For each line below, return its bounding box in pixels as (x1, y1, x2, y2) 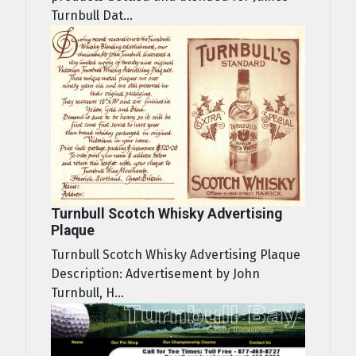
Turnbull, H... (51, 285, 124, 301)
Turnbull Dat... (51, 7, 133, 23)
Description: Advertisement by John (51, 266, 260, 282)
